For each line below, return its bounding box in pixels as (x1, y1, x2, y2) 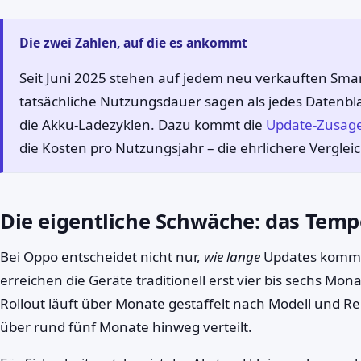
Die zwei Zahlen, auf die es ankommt (19, 34, 247, 52)
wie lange (204, 247, 260, 266)
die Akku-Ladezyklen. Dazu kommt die (19, 115, 266, 134)
